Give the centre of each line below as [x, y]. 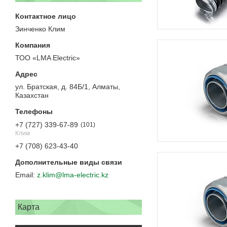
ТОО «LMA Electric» [48, 58]
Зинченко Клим [40, 29]
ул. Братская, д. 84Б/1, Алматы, [68, 87]
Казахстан [32, 96]
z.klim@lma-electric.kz [73, 175]
